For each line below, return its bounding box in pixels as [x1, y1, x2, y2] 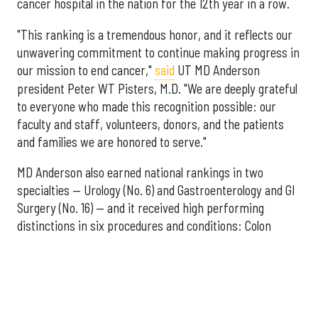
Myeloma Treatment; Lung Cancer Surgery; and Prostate [17, 270, 295, 287]
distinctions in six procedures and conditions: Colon [17, 217, 271, 234]
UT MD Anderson [175, 62, 260, 78]
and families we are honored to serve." [17, 133, 207, 150]
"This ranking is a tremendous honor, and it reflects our [17, 26, 292, 43]
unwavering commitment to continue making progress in [17, 44, 300, 60]
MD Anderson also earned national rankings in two [17, 164, 263, 180]
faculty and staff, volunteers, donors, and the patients [17, 116, 284, 132]
